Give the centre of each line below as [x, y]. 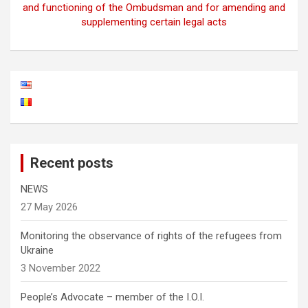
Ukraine [37, 250]
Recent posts [72, 163]
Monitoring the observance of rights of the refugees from [151, 235]
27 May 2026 [49, 207]
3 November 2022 [60, 268]
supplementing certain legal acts [154, 22]
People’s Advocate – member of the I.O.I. [112, 297]
